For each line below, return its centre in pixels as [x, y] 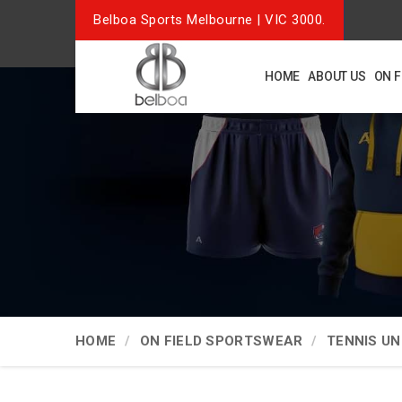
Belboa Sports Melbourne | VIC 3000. [210, 20]
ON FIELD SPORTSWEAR [221, 341]
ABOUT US [337, 76]
